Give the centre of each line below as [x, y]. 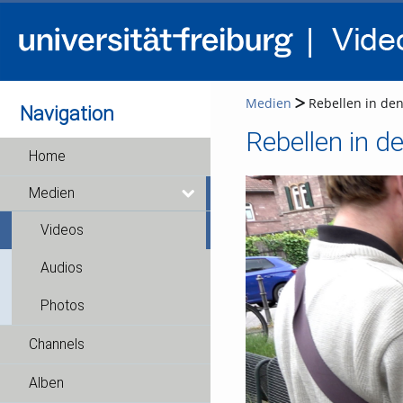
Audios [62, 268]
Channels [57, 345]
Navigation [67, 113]
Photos [63, 306]
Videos [62, 230]
